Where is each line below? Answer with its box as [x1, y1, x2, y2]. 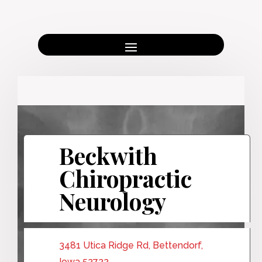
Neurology [59, 185, 166, 216]
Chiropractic [59, 163, 192, 194]
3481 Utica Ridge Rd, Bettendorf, [59, 239, 203, 251]
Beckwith [59, 140, 157, 171]
